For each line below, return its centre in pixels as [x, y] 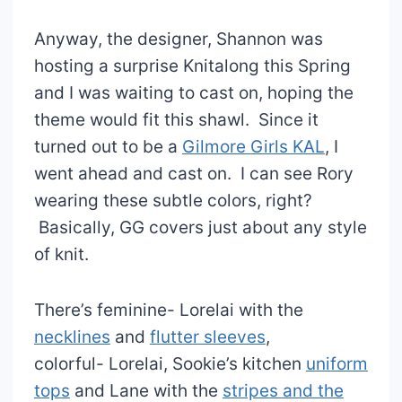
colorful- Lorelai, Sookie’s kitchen [170, 363]
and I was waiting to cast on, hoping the [193, 92]
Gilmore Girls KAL [253, 146]
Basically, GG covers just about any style [200, 227]
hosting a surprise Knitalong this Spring [192, 66]
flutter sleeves [207, 336]
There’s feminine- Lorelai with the [168, 310]
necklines [72, 336]
